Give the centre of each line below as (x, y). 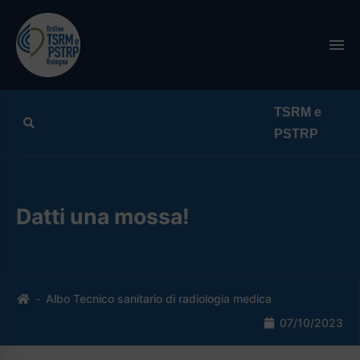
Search (52, 122)
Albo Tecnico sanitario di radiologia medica (159, 299)
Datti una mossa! (103, 216)
